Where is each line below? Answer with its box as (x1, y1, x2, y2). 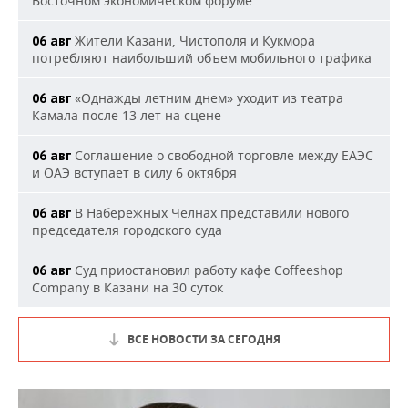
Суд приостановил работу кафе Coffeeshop (71, 260, 343, 279)
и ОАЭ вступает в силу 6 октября (32, 163, 237, 181)
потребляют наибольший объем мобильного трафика (32, 48, 372, 66)
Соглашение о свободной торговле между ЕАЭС (71, 146, 373, 164)
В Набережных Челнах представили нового (71, 203, 349, 221)
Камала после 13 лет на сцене (32, 106, 221, 124)
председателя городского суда (32, 220, 222, 239)
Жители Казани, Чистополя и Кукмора (71, 31, 315, 49)
